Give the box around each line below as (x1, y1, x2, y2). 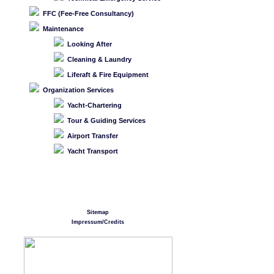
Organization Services (43, 86, 114, 94)
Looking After (67, 40, 112, 48)
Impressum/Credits (72, 219, 124, 225)
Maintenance (43, 25, 84, 32)
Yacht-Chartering (67, 102, 122, 109)
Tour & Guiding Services (67, 117, 146, 124)
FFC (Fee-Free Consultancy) (43, 10, 134, 17)
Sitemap (87, 209, 109, 215)
